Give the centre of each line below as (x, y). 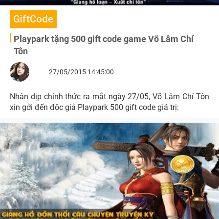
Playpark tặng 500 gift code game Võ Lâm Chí (104, 39)
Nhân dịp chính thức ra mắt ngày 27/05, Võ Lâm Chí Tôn (81, 97)
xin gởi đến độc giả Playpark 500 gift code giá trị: (94, 107)
